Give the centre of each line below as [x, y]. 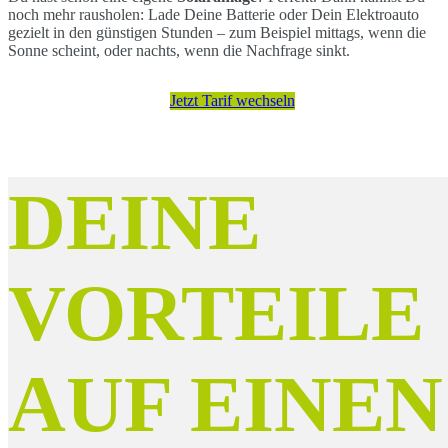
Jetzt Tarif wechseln [232, 101]
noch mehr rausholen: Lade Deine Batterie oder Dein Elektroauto [213, 15]
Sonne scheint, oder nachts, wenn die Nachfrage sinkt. [179, 51]
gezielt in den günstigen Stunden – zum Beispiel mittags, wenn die [217, 33]
